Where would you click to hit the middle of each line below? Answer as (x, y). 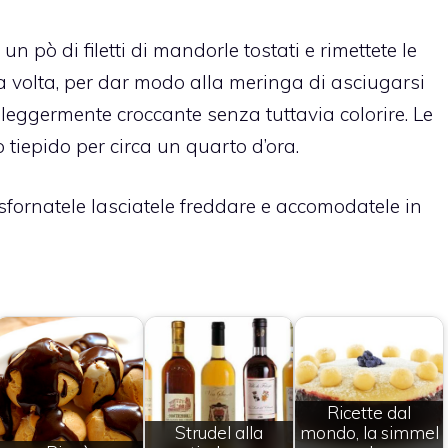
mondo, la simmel (369, 433)
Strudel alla (219, 433)
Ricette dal (369, 413)
